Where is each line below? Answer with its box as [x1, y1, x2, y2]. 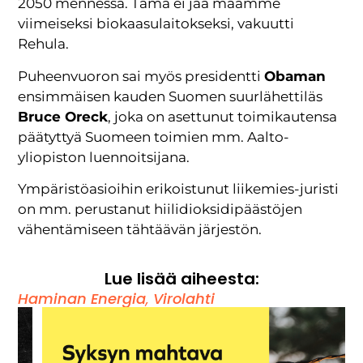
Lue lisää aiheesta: [104, 267, 259, 291]
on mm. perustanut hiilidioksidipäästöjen [18, 201, 303, 218]
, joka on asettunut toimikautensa [108, 108, 338, 125]
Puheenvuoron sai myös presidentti [18, 67, 265, 84]
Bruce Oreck [18, 108, 109, 125]
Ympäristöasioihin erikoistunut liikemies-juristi [18, 181, 340, 198]
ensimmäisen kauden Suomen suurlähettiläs [18, 88, 323, 105]
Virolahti [153, 288, 216, 310]
